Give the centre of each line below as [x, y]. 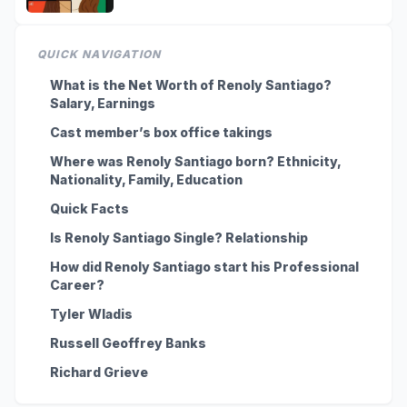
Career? [77, 284]
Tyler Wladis [91, 313]
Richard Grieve [99, 372]
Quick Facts [89, 208]
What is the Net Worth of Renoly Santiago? [191, 84]
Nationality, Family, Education [146, 179]
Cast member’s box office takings [161, 132]
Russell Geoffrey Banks [128, 342]
